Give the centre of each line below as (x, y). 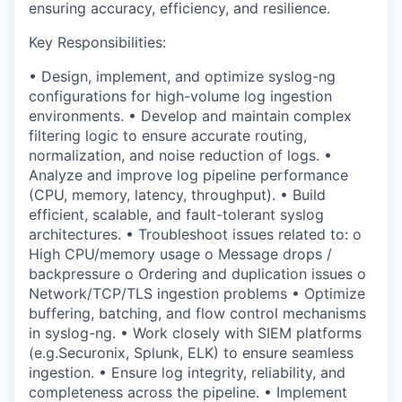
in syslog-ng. (72, 333)
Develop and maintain (217, 116)
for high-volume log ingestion (229, 96)
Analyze (56, 175)
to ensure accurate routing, (213, 135)
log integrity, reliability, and (253, 372)
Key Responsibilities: (97, 42)
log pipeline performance (262, 175)
